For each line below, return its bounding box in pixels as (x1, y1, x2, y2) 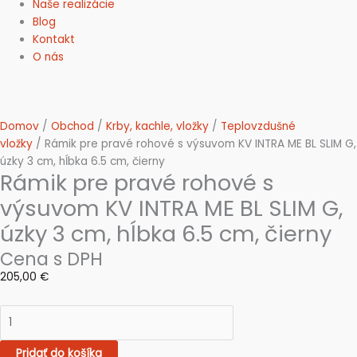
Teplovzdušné (221, 118, 296, 134)
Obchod (51, 118, 94, 134)
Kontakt (33, 32, 76, 48)
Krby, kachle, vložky (106, 118, 209, 134)
